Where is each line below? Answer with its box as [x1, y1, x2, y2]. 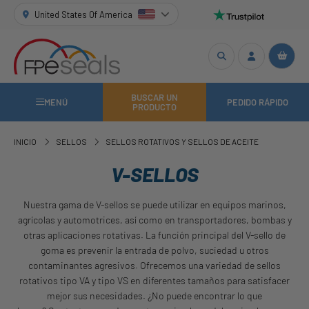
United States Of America [34, 8, 133, 20]
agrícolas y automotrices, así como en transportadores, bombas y [17, 213, 292, 226]
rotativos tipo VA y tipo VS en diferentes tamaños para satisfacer [19, 274, 290, 286]
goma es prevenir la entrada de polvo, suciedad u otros [40, 243, 269, 256]
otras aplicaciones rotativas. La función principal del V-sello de [23, 228, 286, 241]
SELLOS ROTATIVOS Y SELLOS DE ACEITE [106, 137, 259, 147]
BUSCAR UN [130, 91, 178, 103]
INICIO [14, 137, 37, 147]
